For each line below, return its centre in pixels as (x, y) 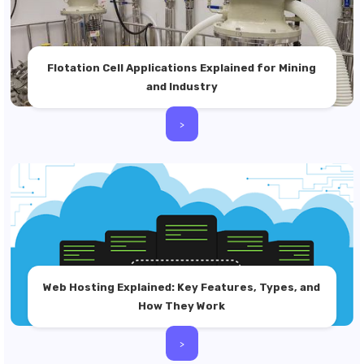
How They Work (182, 306)
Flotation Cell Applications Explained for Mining (182, 68)
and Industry (182, 87)
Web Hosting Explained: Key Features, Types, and (182, 287)
